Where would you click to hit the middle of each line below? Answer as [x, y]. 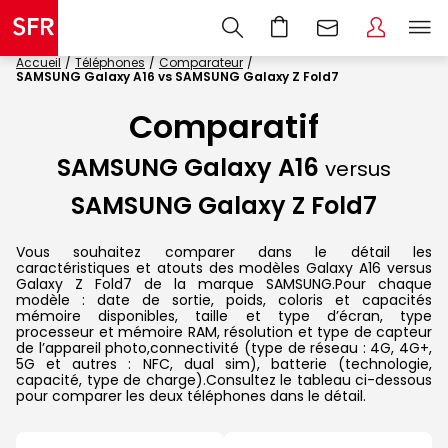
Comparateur [201, 62]
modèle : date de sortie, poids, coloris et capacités [224, 299]
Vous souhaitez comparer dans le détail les [224, 251]
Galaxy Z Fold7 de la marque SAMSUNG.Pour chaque [224, 283]
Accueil [38, 62]
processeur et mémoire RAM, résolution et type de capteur [224, 331]
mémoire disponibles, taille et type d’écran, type [224, 315]
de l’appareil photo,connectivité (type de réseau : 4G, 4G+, [224, 347]
